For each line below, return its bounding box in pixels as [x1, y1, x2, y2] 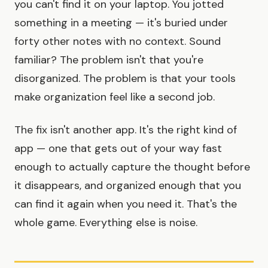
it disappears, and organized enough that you [14, 178, 241, 193]
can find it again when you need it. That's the [14, 196, 237, 211]
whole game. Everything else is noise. [14, 215, 197, 230]
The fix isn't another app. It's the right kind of [14, 122, 237, 137]
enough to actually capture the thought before [14, 159, 250, 174]
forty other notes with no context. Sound [14, 33, 221, 48]
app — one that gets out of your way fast [14, 141, 222, 156]
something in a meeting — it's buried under [14, 15, 228, 30]
